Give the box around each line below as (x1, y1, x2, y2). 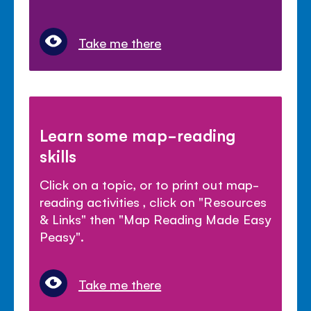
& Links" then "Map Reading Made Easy (40, 210, 271, 227)
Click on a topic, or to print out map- (40, 175, 259, 192)
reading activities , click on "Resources (40, 192, 267, 210)
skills (40, 144, 77, 166)
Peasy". (40, 227, 85, 244)
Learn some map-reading (40, 124, 236, 145)
